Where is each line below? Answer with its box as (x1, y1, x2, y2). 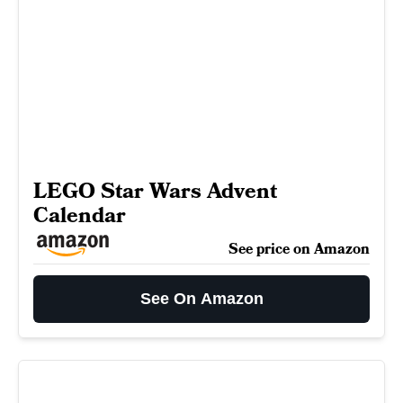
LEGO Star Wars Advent (33, 175, 277, 206)
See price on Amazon (228, 238, 370, 259)
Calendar (33, 200, 126, 230)
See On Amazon (139, 289, 264, 308)
